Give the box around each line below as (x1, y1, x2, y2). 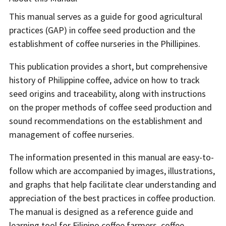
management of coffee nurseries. (9, 129, 134, 141)
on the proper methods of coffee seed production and (9, 101, 212, 114)
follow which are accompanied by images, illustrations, (9, 165, 215, 177)
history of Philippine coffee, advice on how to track (9, 74, 200, 86)
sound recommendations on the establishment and (9, 115, 202, 127)
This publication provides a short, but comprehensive (9, 61, 207, 73)
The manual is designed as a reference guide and (9, 206, 193, 218)
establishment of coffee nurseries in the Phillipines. (9, 38, 204, 50)
